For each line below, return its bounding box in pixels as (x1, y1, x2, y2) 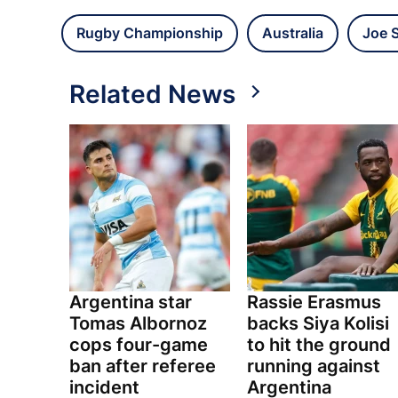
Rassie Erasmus (246, 291, 381, 314)
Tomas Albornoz (69, 313, 207, 335)
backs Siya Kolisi (246, 313, 389, 335)
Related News (69, 79, 235, 110)
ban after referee (69, 355, 216, 378)
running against (246, 355, 380, 378)
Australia (262, 24, 323, 43)
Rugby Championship (76, 24, 223, 43)
